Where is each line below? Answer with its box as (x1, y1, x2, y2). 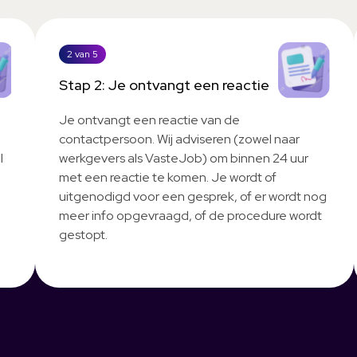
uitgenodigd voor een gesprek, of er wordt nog (59, 188, 327, 205)
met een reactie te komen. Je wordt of (59, 169, 277, 186)
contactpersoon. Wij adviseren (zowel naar (59, 131, 300, 147)
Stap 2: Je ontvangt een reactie (59, 76, 269, 94)
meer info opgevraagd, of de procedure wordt (59, 207, 322, 224)
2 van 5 (67, 48, 98, 61)
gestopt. (59, 226, 108, 243)
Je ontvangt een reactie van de (59, 112, 240, 128)
